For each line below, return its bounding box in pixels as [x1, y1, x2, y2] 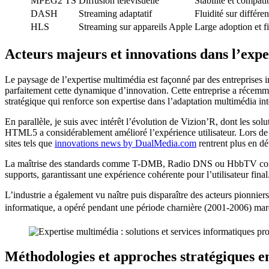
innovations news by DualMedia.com [55, 138, 196, 148]
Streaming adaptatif [79, 8, 152, 19]
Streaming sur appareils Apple [79, 21, 192, 32]
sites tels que [5, 138, 55, 148]
